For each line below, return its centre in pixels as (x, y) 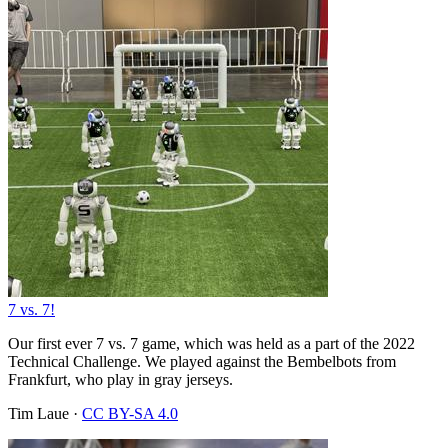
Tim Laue (38, 413)
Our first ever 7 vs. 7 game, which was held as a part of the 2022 (211, 343)
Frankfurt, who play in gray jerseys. (120, 379)
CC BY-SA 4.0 (130, 413)
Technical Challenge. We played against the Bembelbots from (202, 361)
